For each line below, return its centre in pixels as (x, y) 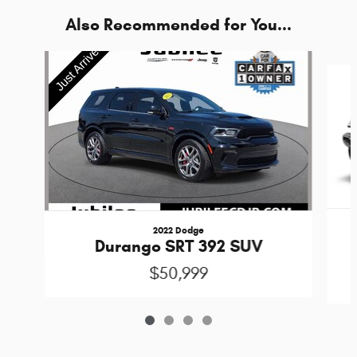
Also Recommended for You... (178, 25)
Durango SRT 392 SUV (178, 247)
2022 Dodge (178, 230)
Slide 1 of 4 (32, 59)
